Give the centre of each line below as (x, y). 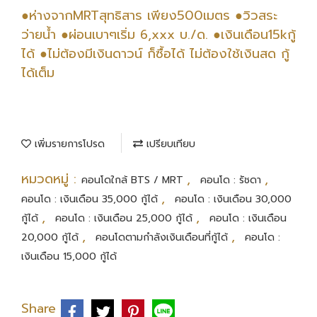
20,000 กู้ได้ (52, 238)
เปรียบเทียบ (169, 144)
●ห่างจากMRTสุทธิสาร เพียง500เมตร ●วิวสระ (149, 16)
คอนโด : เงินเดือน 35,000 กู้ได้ (91, 200)
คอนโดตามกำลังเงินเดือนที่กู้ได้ (163, 238)
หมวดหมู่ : (51, 179)
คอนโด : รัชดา (232, 180)
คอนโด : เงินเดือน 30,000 (233, 200)
